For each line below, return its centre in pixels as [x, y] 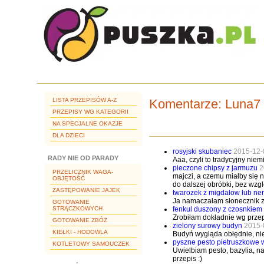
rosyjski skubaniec [202, 151]
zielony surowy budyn [207, 225]
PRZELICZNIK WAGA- [83, 172]
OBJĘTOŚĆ [69, 178]
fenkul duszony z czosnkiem [217, 209]
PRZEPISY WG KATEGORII [90, 112]
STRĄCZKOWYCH [77, 208]
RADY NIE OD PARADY [83, 158]
